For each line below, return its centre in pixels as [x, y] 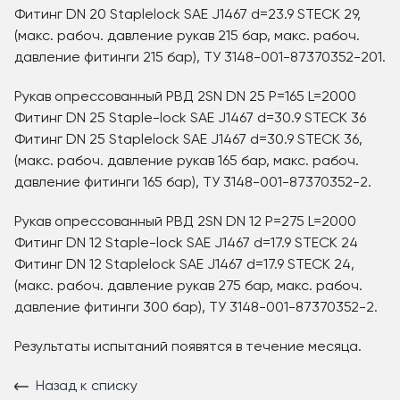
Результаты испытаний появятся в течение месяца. [188, 347]
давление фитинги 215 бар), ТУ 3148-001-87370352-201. [200, 58]
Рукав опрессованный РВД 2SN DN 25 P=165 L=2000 [185, 97]
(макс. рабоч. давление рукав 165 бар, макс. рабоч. [187, 162]
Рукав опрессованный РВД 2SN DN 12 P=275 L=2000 [185, 222]
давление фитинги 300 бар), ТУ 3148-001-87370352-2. [196, 308]
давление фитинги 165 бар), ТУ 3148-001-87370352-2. [193, 183]
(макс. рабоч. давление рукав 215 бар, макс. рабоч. [187, 37]
